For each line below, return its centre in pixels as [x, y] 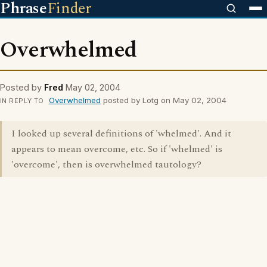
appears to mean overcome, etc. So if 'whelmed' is [117, 149]
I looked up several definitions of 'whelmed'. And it [121, 133]
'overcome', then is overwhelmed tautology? [106, 164]
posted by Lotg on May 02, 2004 [163, 100]
